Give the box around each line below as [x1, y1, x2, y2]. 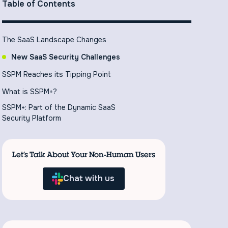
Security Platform [2, 113, 62, 123]
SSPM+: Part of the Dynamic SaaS [2, 102, 116, 112]
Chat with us [63, 173, 115, 184]
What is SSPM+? [2, 87, 58, 96]
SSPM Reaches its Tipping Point [2, 69, 111, 79]
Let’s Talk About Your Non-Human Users [12, 149, 156, 159]
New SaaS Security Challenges [11, 52, 121, 62]
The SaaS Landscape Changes [2, 35, 107, 44]
